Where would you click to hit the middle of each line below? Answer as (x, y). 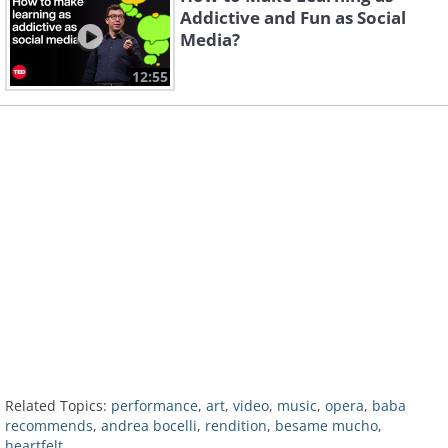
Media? (210, 40)
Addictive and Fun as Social (293, 18)
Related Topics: (56, 406)
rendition (236, 426)
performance (154, 406)
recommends (49, 426)
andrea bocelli (149, 426)
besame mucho (326, 426)
